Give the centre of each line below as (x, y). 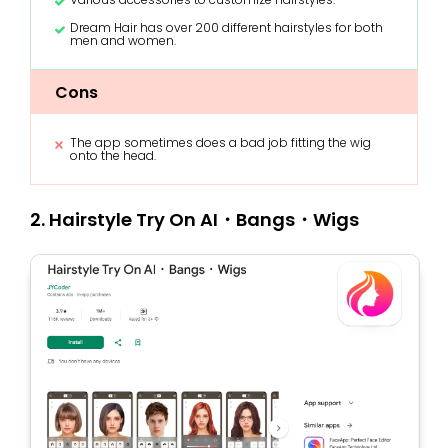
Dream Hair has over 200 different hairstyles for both (226, 28)
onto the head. (113, 156)
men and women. (123, 41)
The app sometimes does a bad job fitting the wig (220, 143)
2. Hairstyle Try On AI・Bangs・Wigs (194, 220)
